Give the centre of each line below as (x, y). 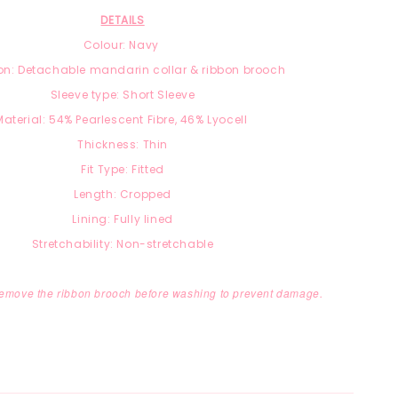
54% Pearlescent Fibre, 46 (123, 120)
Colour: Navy (123, 45)
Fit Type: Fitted (123, 170)
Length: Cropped (123, 195)
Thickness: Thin (123, 145)
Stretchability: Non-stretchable (123, 244)
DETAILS (123, 20)
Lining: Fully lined (123, 219)
